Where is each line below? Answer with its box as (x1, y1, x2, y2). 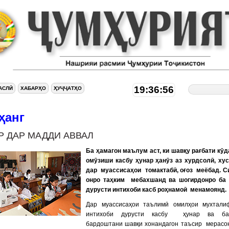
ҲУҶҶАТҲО (54, 85, 82, 91)
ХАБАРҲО (20, 85, 46, 91)
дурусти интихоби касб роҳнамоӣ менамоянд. (86, 186, 226, 193)
